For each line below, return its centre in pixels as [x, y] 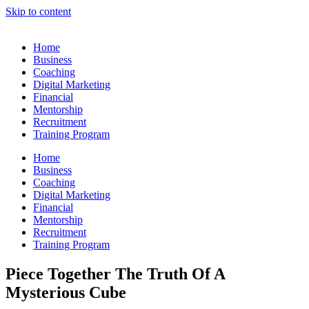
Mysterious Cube [66, 292]
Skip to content [38, 11]
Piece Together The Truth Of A [115, 273]
